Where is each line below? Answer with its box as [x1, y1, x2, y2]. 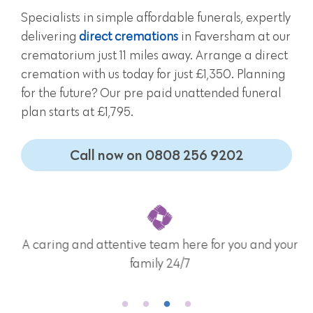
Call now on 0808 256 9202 [70, 147, 243, 163]
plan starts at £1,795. [21, 106, 133, 119]
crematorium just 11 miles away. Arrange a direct [21, 50, 288, 62]
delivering [21, 31, 79, 43]
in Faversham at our [178, 31, 291, 43]
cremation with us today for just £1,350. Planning [21, 68, 285, 81]
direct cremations [79, 31, 178, 43]
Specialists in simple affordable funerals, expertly [21, 12, 291, 24]
